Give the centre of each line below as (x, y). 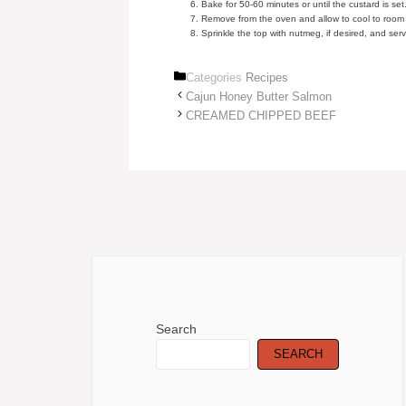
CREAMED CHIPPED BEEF (261, 116)
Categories (216, 77)
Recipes (267, 77)
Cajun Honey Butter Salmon (259, 97)
